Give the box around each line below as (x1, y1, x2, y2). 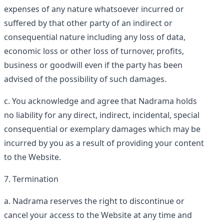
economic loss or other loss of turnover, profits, (4, 45, 184, 56)
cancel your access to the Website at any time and (4, 209, 192, 220)
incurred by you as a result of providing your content (4, 137, 204, 148)
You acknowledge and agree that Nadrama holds (12, 95, 197, 106)
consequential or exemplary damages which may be (4, 123, 200, 134)
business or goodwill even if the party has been (4, 59, 182, 70)
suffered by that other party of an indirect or (4, 17, 172, 28)
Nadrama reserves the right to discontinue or (12, 195, 184, 206)
